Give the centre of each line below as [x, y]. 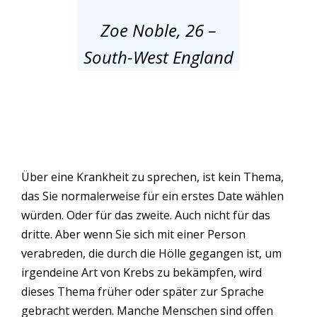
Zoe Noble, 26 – [158, 30]
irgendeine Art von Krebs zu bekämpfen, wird [142, 272]
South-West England [158, 57]
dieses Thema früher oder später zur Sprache [143, 292]
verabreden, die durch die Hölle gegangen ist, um [151, 253]
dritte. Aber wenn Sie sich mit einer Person [133, 234]
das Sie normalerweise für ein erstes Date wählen [152, 196]
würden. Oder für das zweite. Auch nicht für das [146, 215]
